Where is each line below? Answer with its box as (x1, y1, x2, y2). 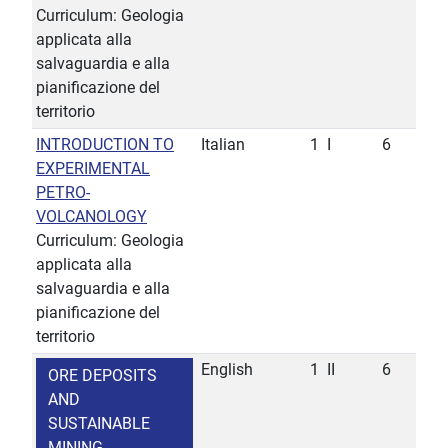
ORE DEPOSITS (48, 366, 157, 386)
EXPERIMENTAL (36, 159, 150, 179)
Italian (201, 135, 245, 155)
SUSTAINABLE (48, 414, 150, 434)
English (201, 360, 253, 380)
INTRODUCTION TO (36, 135, 174, 155)
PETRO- (36, 183, 90, 203)
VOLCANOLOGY (36, 207, 147, 227)
